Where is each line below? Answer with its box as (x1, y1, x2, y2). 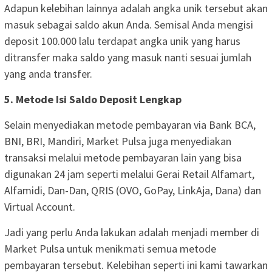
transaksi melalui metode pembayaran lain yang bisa (4, 150, 242, 165)
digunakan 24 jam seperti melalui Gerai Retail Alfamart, (4, 166, 254, 181)
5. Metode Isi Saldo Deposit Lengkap (4, 92, 182, 106)
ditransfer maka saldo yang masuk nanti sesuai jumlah (4, 50, 251, 64)
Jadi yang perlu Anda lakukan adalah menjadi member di (4, 225, 259, 239)
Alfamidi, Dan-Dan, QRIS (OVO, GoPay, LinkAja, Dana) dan (4, 183, 261, 197)
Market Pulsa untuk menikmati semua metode (4, 241, 216, 256)
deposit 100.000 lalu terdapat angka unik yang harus (4, 33, 240, 48)
